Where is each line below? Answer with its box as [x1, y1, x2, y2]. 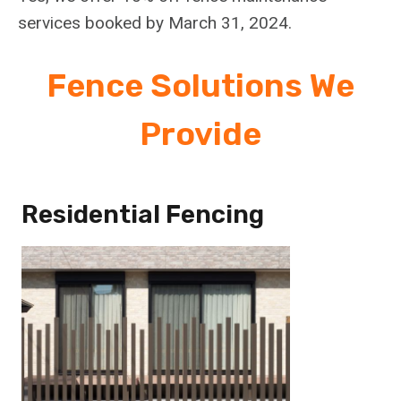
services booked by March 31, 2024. [18, 13, 292, 34]
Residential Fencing [21, 200, 264, 230]
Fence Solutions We [47, 66, 354, 106]
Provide [140, 115, 261, 154]
